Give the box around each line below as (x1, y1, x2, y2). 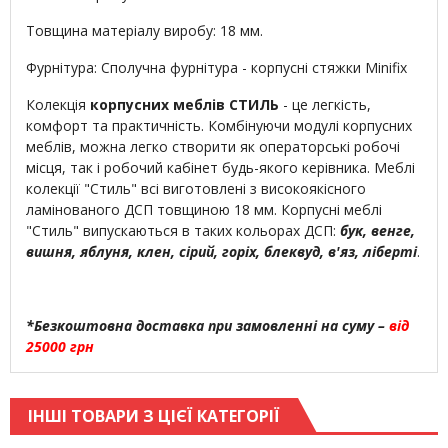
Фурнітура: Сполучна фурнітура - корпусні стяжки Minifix (26, 58, 407, 78)
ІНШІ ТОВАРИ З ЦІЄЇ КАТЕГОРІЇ (28, 405, 280, 428)
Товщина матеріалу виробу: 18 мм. (26, 21, 263, 41)
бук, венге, (340, 221, 415, 241)
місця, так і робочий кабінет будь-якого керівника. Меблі (26, 158, 415, 178)
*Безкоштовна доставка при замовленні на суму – (26, 316, 385, 336)
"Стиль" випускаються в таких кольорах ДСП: (26, 221, 340, 241)
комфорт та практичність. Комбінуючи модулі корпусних (26, 116, 412, 136)
